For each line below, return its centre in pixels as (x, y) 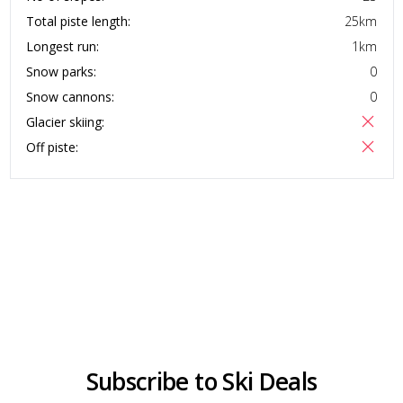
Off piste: (52, 147)
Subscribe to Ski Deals (201, 381)
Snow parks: (61, 71)
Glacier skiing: (65, 121)
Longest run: (63, 46)
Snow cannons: (70, 96)
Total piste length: (78, 21)
